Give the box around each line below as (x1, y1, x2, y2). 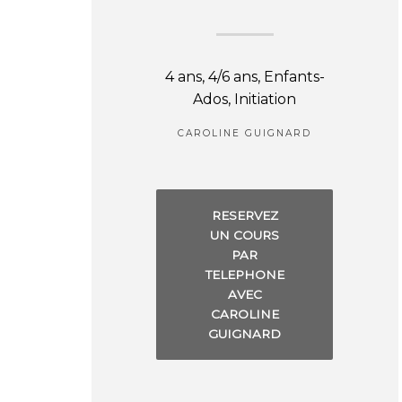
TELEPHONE (205, 267, 284, 282)
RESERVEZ (211, 207, 278, 223)
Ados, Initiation (193, 91, 297, 109)
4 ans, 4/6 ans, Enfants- (164, 68, 325, 86)
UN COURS (210, 227, 280, 242)
